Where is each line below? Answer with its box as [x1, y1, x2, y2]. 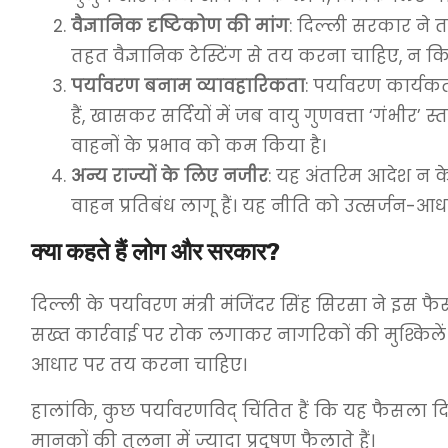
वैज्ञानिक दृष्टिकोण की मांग [71, 14, 289, 38]
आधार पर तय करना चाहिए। [31, 353, 247, 377]
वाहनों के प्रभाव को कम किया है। [71, 134, 326, 158]
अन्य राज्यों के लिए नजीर [71, 164, 268, 188]
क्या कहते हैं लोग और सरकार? [31, 238, 280, 266]
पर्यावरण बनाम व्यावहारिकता [71, 74, 305, 98]
